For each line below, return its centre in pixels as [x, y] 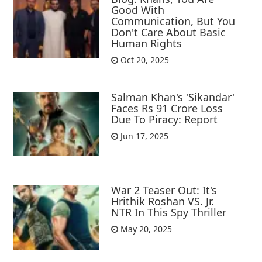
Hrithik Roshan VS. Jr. [163, 201]
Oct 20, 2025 [144, 60]
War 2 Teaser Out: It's [164, 190]
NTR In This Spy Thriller [169, 213]
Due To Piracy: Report [165, 120]
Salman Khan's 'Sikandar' [173, 97]
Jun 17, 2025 [144, 136]
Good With [138, 10]
